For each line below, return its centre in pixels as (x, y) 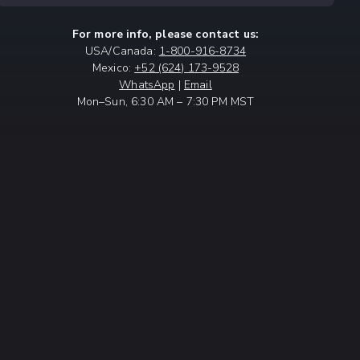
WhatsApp (147, 85)
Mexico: (113, 68)
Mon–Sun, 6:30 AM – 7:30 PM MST (166, 102)
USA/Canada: (122, 51)
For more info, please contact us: (166, 34)
